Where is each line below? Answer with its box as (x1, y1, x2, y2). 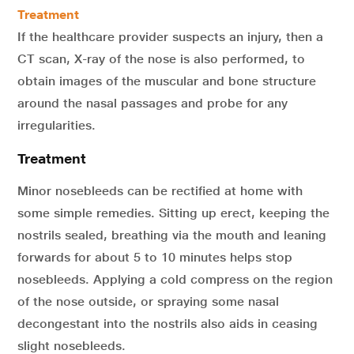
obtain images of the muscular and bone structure (17, 73, 316, 89)
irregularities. (17, 118, 96, 134)
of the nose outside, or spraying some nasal (17, 294, 279, 310)
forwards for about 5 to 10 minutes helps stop (17, 250, 292, 265)
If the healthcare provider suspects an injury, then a (17, 29, 323, 45)
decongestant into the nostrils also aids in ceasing (17, 316, 318, 332)
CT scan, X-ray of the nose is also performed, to (17, 51, 305, 67)
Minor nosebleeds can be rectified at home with (17, 183, 303, 199)
